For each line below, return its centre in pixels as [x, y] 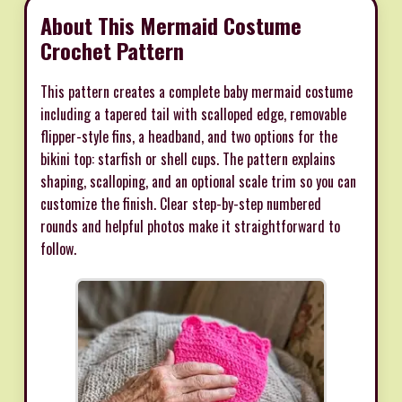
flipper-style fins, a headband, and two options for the [189, 136]
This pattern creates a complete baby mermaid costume [197, 91]
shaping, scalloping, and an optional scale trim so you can [198, 181]
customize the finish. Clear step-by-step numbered [181, 203]
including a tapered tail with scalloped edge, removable [193, 114]
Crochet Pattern [112, 50]
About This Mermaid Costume [171, 25]
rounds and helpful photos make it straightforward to [190, 226]
